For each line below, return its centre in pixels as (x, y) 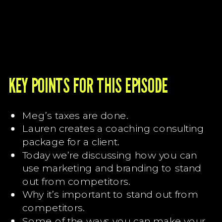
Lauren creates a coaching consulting (113, 128)
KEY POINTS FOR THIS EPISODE (88, 85)
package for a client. (71, 141)
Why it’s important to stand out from (110, 194)
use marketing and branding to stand (112, 167)
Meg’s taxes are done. (75, 115)
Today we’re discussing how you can (110, 154)
